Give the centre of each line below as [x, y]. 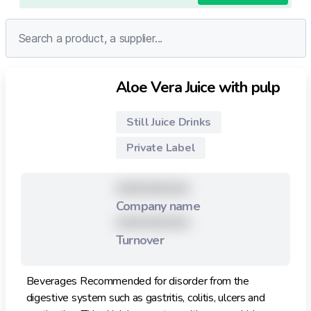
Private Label [161, 148]
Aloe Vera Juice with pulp [197, 87]
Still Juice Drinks [168, 122]
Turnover [140, 240]
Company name [158, 206]
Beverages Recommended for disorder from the [137, 281]
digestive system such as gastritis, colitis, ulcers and [145, 298]
